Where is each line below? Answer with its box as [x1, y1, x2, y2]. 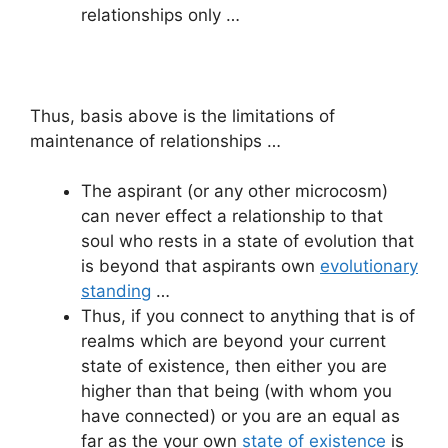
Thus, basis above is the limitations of [30, 105, 335, 126]
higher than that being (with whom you [81, 381, 392, 402]
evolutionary [320, 256, 418, 277]
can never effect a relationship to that [81, 206, 383, 227]
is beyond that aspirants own [81, 256, 320, 277]
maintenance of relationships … [30, 130, 281, 151]
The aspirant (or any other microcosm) [81, 181, 388, 202]
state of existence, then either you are [81, 356, 387, 377]
